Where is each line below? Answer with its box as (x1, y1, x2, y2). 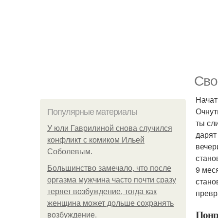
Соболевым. (47, 147, 92, 156)
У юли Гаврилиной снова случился (47, 124, 172, 132)
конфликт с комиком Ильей (47, 136, 145, 144)
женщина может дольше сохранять (47, 199, 174, 207)
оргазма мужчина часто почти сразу (47, 176, 176, 184)
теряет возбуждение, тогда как (47, 187, 157, 196)
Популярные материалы (47, 107, 137, 117)
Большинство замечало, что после (47, 164, 171, 172)
